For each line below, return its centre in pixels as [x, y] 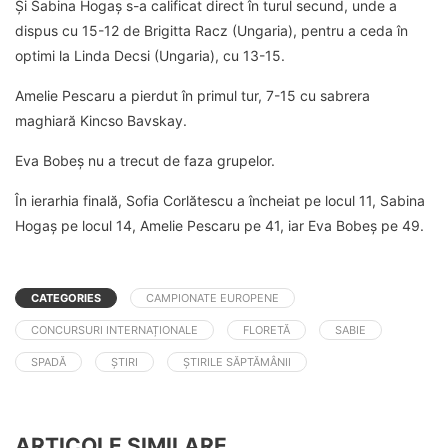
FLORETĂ [266, 330]
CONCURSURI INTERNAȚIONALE [114, 330]
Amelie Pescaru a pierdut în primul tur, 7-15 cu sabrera [192, 96]
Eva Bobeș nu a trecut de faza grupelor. [145, 161]
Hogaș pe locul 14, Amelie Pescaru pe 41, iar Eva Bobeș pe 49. [219, 226]
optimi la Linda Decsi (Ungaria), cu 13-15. [150, 56]
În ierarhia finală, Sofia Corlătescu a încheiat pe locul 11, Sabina [220, 201]
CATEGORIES [66, 298]
